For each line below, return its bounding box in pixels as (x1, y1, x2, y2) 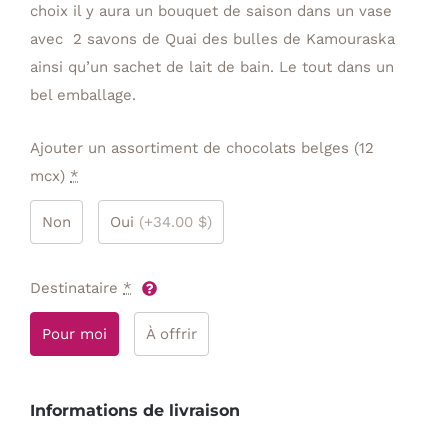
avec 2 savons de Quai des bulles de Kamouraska (30, 30, 395, 48)
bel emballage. (30, 86, 136, 104)
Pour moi (42, 325, 107, 343)
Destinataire (30, 279, 118, 297)
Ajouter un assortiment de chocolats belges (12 (30, 139, 374, 157)
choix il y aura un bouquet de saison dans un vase (30, 2, 392, 20)
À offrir (146, 325, 197, 343)
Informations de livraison (30, 401, 240, 420)
